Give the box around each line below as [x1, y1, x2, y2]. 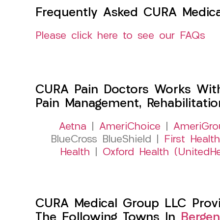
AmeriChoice [99, 121, 161, 132]
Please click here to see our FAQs [35, 30, 205, 41]
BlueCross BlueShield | [51, 134, 164, 145]
